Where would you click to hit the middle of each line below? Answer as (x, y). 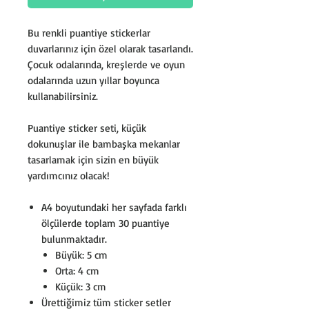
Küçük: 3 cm (81, 286)
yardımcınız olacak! (69, 175)
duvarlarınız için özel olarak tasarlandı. (110, 48)
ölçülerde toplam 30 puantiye (106, 223)
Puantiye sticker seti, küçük (87, 128)
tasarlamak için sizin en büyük (93, 159)
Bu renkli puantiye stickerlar (89, 32)
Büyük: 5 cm (81, 255)
